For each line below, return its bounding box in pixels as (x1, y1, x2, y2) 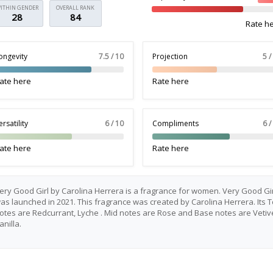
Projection (152, 51, 188, 62)
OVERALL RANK (56, 4, 95, 12)
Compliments (152, 118, 199, 129)
